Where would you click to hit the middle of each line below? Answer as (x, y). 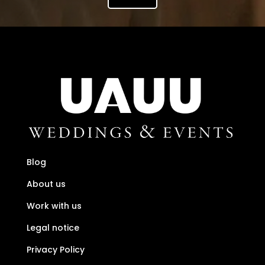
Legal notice (53, 228)
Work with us (54, 206)
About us (46, 184)
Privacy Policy (55, 250)
